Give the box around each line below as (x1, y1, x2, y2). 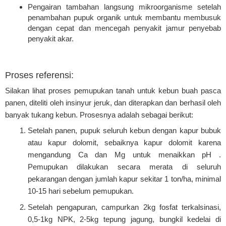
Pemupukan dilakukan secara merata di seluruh (28, 162, 221, 172)
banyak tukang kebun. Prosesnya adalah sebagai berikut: (5, 110, 193, 119)
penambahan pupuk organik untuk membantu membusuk (28, 13, 221, 22)
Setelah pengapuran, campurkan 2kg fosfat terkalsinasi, (28, 202, 221, 211)
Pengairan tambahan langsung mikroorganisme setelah (28, 3, 221, 12)
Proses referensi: (5, 70, 74, 80)
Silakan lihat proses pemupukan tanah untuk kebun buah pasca (5, 86, 221, 95)
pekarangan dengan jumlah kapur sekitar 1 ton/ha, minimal (28, 175, 221, 184)
